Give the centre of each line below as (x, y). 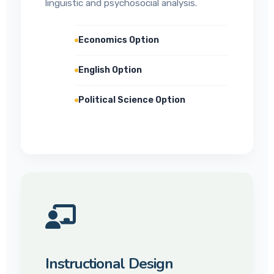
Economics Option (119, 40)
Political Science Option (132, 100)
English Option (110, 70)
